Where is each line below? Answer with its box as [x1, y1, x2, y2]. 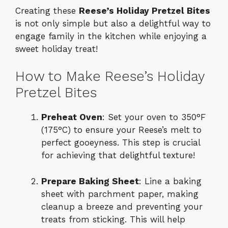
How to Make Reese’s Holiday [15, 68, 205, 85]
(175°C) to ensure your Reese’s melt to [41, 125, 202, 135]
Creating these [15, 5, 79, 16]
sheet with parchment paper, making [41, 188, 198, 199]
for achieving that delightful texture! [41, 150, 195, 161]
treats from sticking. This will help [41, 214, 185, 224]
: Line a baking [139, 176, 202, 186]
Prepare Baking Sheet [41, 176, 139, 186]
